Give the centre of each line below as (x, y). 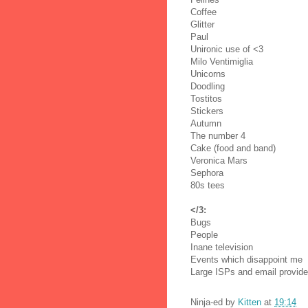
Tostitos (206, 98)
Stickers (207, 111)
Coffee (203, 12)
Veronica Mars (219, 160)
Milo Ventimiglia (222, 61)
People (204, 234)
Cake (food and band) (233, 148)
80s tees (208, 185)
